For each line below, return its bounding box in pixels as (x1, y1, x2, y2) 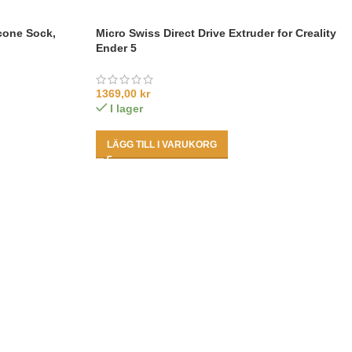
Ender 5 (96, 41, 137, 54)
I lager (110, 101, 144, 115)
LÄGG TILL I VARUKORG (107, 138, 217, 150)
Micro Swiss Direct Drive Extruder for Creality (96, 26, 336, 39)
